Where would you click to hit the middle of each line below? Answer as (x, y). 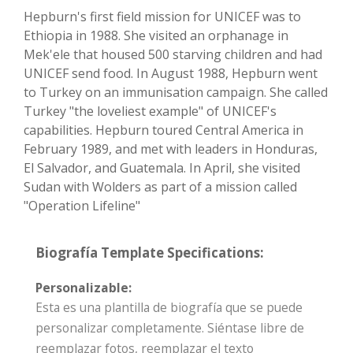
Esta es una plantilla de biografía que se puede (169, 308)
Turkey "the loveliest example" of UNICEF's (150, 111)
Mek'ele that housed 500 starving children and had (173, 55)
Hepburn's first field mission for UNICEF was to (162, 17)
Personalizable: (84, 288)
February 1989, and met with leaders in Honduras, (171, 149)
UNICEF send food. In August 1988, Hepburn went (171, 74)
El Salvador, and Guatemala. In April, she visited (162, 168)
